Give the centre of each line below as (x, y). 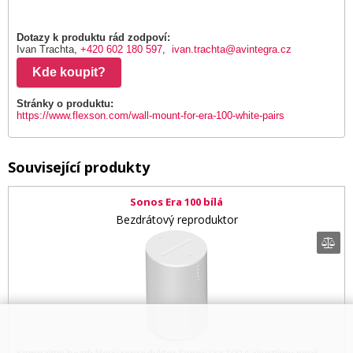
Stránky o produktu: (65, 104)
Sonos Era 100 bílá (176, 202)
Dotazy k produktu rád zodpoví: (93, 37)
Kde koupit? (74, 72)
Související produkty (79, 167)
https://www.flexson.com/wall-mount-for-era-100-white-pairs (150, 115)
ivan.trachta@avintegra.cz (232, 49)
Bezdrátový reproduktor (176, 219)
